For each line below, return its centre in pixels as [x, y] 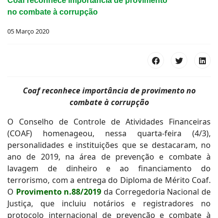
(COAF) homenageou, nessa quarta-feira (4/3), [109, 133]
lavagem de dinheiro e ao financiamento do [109, 168]
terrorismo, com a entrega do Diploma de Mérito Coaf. [109, 180]
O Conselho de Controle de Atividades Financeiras [109, 122]
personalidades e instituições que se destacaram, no [109, 145]
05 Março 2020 [28, 31]
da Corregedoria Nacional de [156, 192]
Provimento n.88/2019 [59, 192]
